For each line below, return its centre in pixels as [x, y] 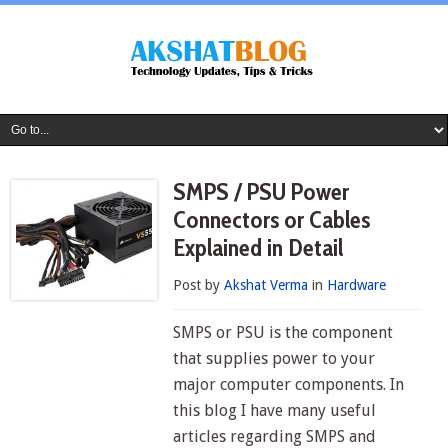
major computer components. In [289, 384]
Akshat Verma [266, 285]
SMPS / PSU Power [261, 191]
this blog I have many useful [275, 410]
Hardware [357, 285]
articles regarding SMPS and [275, 436]
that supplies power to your [274, 358]
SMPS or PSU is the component [283, 332]
